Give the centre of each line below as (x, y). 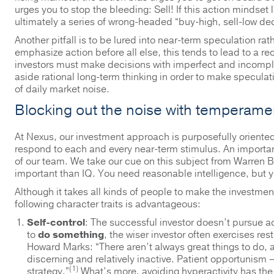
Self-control (56, 223)
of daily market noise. (62, 89)
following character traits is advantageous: (108, 204)
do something (71, 235)
